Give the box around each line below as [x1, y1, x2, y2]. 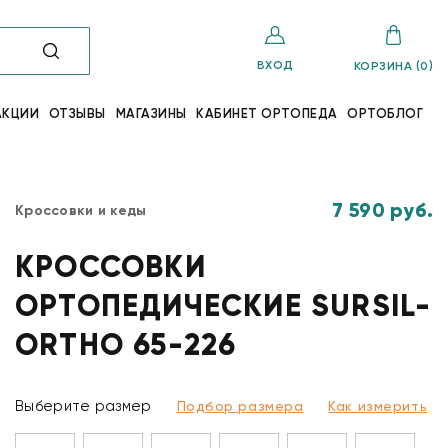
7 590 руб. [331, 198, 433, 222]
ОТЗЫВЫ [48, 106, 106, 121]
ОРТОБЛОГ [347, 106, 424, 121]
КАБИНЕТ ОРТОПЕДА [196, 106, 338, 121]
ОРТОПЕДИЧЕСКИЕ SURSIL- [15, 287, 432, 324]
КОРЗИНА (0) [353, 59, 433, 73]
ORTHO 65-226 [15, 326, 237, 363]
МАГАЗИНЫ [115, 106, 187, 121]
